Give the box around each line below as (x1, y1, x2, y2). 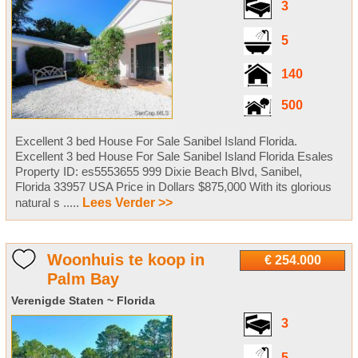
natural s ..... (14, 195, 82, 209)
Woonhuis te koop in (46, 250, 205, 268)
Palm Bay (46, 269, 119, 288)
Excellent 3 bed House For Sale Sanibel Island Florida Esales (14, 149, 333, 163)
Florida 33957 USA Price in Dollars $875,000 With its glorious (14, 179, 332, 193)
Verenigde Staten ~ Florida (10, 293, 155, 307)
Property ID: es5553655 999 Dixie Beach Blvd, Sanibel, (14, 164, 302, 178)
